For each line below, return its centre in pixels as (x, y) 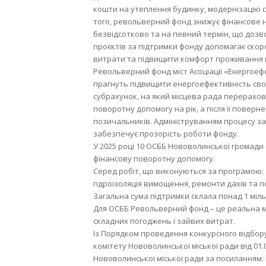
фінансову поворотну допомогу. (154, 158)
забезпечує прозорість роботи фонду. (166, 133)
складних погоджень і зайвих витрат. (164, 221)
